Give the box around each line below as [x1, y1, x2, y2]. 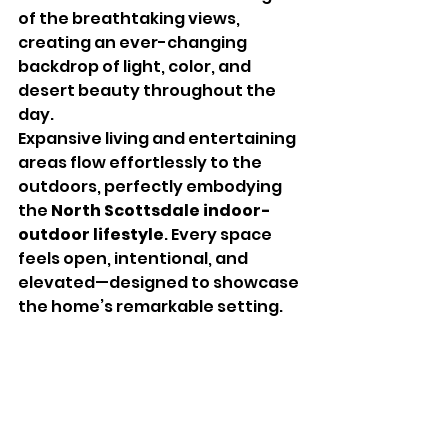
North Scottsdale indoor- [51, 198, 271, 222]
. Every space [164, 222, 275, 246]
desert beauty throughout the [18, 78, 279, 102]
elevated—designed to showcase [18, 270, 302, 294]
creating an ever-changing [18, 30, 250, 54]
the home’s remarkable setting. [18, 294, 283, 318]
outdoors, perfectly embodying [18, 174, 285, 198]
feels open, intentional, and [18, 246, 251, 270]
